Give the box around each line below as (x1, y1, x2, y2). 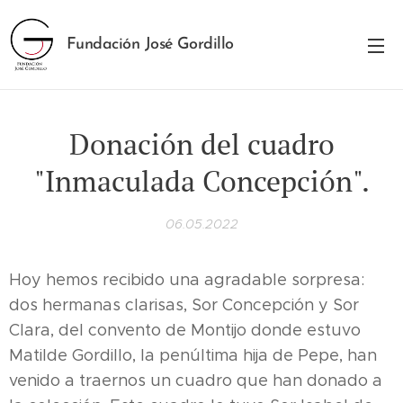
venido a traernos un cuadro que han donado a (9, 371, 382, 390)
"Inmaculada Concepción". (33, 162, 370, 200)
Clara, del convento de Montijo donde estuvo (9, 320, 361, 340)
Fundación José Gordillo (67, 36, 234, 53)
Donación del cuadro (68, 125, 335, 163)
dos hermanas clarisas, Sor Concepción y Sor (9, 295, 359, 315)
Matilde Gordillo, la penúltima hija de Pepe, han (9, 345, 377, 365)
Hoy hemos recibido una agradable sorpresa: (9, 270, 364, 290)
